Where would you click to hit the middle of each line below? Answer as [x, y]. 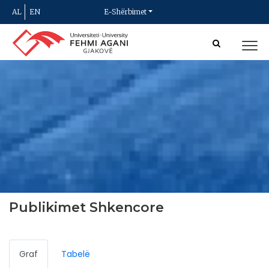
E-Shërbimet [125, 12]
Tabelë [76, 254]
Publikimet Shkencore [86, 207]
